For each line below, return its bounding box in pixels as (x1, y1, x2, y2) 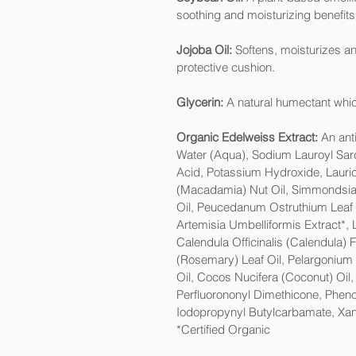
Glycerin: (176, 95, 223, 110)
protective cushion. (176, 60, 275, 75)
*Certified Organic (176, 322, 270, 337)
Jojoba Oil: (176, 42, 232, 57)
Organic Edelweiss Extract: (176, 130, 318, 145)
